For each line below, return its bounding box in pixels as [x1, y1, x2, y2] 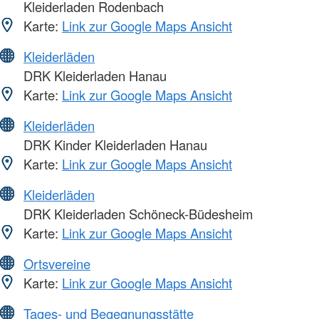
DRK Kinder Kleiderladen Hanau [20, 135, 207, 155]
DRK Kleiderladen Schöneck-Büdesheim [20, 204, 253, 224]
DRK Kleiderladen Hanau [20, 66, 167, 85]
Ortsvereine [23, 254, 90, 273]
